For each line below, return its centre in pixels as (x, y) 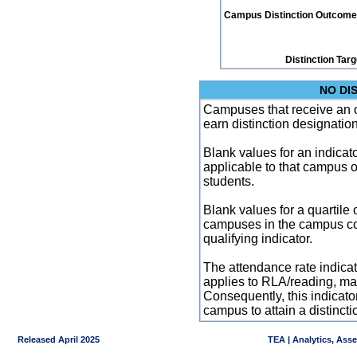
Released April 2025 (53, 339)
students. (229, 181)
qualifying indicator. (258, 239)
